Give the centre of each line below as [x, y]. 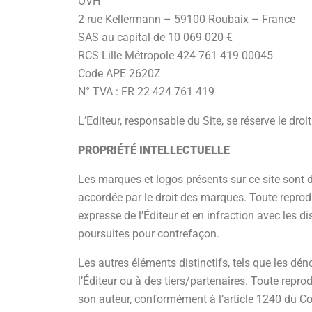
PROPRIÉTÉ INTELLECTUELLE [154, 150]
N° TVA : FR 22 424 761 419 [146, 92]
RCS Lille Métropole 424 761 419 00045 [175, 55]
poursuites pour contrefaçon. [149, 234]
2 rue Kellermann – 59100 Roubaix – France [187, 19]
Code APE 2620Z [119, 73]
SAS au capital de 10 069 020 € [155, 37]
